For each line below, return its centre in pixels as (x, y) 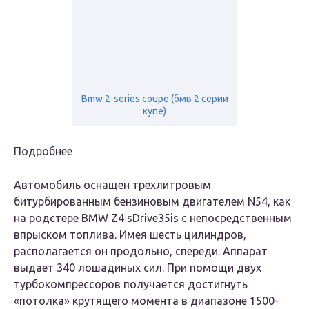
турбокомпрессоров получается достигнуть (131, 285)
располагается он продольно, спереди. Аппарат (141, 251)
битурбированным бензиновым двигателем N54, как (152, 202)
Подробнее (43, 151)
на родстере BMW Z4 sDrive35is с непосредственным (153, 218)
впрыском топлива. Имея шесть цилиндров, (130, 235)
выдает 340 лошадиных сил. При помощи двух (138, 268)
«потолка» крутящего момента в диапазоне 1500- (146, 301)
